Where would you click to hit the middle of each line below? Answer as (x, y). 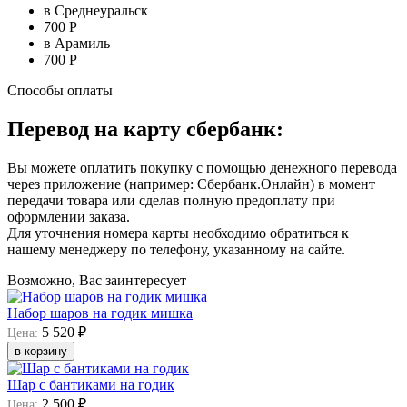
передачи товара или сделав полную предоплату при (171, 200)
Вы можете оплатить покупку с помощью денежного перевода (202, 167)
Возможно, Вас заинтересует (97, 280)
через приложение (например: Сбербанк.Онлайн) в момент (191, 184)
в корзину (41, 351)
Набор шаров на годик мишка (100, 313)
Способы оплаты (60, 91)
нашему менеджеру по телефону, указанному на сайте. (176, 249)
